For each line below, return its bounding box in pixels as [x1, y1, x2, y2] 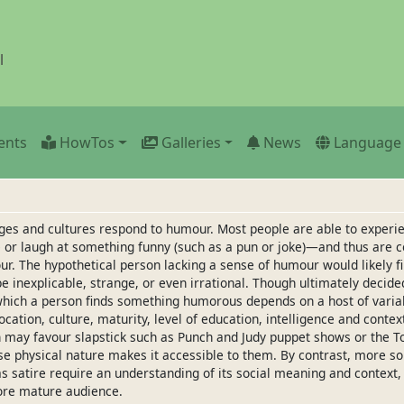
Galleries [161, 133, 221, 153]
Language [334, 133, 402, 153]
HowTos [59, 133, 115, 153]
